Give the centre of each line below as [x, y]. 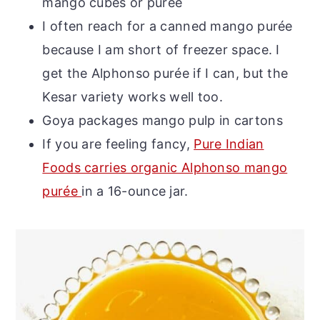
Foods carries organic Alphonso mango [165, 168]
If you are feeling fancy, [118, 144]
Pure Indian [229, 144]
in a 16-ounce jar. [135, 191]
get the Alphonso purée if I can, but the [165, 74]
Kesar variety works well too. [133, 97]
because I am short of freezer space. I [161, 50]
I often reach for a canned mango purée [167, 26]
